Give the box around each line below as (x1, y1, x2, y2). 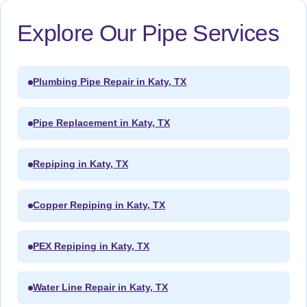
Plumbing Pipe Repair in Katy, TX (33, 77, 186, 88)
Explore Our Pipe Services (17, 20, 279, 47)
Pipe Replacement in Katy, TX (33, 118, 170, 129)
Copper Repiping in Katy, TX (33, 200, 165, 211)
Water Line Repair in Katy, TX (33, 282, 168, 293)
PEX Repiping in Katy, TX (33, 241, 149, 252)
